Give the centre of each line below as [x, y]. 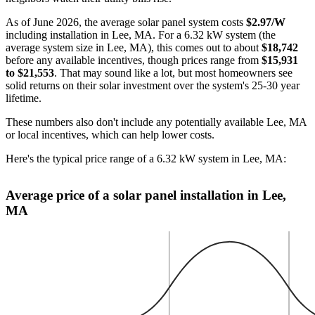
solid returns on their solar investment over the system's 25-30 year [153, 85]
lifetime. [24, 98]
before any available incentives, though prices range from [134, 60]
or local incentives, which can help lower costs [109, 134]
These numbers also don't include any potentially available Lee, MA [156, 122]
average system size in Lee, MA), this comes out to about [134, 47]
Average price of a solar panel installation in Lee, [146, 195]
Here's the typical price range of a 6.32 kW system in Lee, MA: [146, 158]
